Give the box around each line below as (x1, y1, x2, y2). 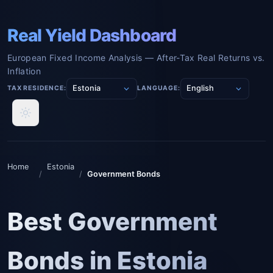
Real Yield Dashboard (7, 25, 177, 46)
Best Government (7, 206, 218, 236)
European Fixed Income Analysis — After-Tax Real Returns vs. (7, 52, 265, 63)
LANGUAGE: (137, 84, 180, 93)
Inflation (7, 66, 41, 76)
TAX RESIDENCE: (7, 84, 66, 93)
